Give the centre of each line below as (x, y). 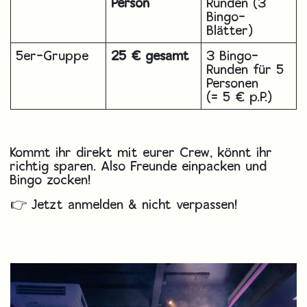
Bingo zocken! (51, 180)
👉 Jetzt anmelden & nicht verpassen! (124, 204)
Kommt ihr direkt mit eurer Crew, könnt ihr (142, 152)
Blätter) (230, 30)
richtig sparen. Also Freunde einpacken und (139, 166)
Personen (235, 83)
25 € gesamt (151, 56)
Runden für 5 (246, 69)
